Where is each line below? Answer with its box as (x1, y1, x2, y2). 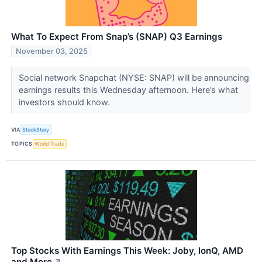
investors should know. (18, 97, 112, 108)
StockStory (22, 126, 50, 133)
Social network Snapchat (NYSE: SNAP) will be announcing (18, 73, 249, 83)
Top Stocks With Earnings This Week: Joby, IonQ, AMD (11, 244, 243, 256)
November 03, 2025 (16, 47, 88, 56)
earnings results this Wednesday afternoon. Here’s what (18, 85, 238, 95)
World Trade (35, 140, 65, 147)
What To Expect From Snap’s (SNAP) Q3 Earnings (11, 31, 222, 43)
